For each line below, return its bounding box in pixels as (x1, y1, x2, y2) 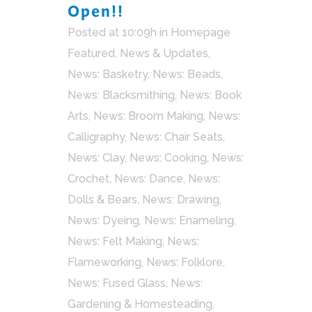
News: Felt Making (68, 235, 162, 249)
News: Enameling (144, 214, 234, 228)
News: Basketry (68, 68, 148, 81)
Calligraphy (68, 130, 125, 144)
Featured (68, 47, 115, 61)
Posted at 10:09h (68, 26, 157, 40)
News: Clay (68, 151, 125, 165)
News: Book (180, 88, 242, 102)
